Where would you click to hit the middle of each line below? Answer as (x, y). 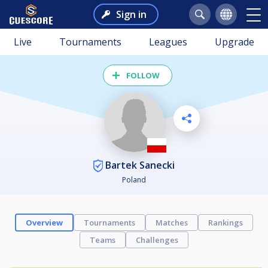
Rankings (226, 223)
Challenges (157, 240)
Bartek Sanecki (139, 165)
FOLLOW (143, 75)
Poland (134, 180)
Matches (172, 223)
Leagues (168, 42)
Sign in (131, 14)
